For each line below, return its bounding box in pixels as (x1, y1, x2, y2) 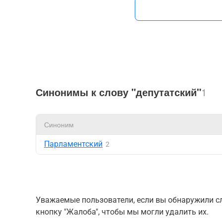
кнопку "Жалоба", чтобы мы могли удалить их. (36, 207, 209, 217)
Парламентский (44, 139, 103, 149)
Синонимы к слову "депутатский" (36, 85, 201, 99)
